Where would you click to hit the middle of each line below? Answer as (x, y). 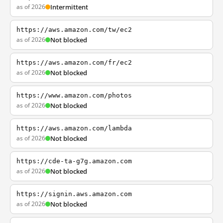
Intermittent (69, 7)
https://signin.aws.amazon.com (74, 194)
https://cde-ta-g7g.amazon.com (74, 161)
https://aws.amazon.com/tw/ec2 (74, 30)
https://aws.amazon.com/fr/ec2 (74, 62)
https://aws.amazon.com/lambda (74, 128)
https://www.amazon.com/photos (74, 95)
